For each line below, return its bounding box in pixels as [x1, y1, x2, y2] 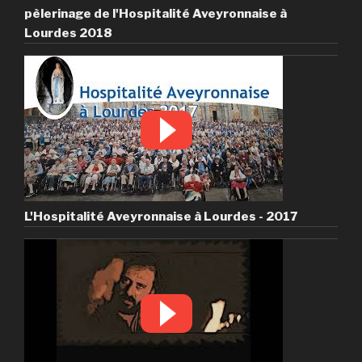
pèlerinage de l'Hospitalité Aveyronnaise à [24, 6, 287, 21]
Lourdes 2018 [24, 26, 112, 40]
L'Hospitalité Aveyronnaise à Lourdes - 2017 [24, 209, 297, 224]
